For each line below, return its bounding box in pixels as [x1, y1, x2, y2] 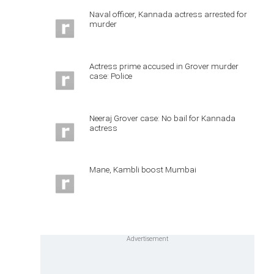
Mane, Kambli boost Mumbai [89, 165, 196, 175]
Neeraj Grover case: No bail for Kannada [89, 113, 235, 123]
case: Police [89, 70, 132, 81]
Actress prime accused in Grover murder [89, 61, 239, 71]
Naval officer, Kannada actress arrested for [89, 9, 247, 19]
